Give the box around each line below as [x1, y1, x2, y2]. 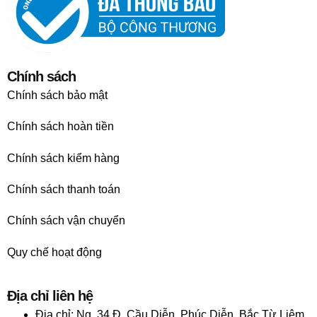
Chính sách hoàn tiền [7, 120, 114, 133]
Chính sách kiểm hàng [7, 151, 120, 164]
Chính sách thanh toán [7, 183, 120, 195]
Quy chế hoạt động [7, 246, 102, 258]
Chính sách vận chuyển [7, 214, 125, 227]
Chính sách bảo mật [7, 88, 108, 101]
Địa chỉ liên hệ [7, 288, 93, 304]
